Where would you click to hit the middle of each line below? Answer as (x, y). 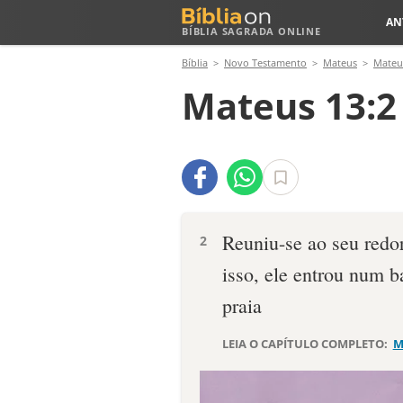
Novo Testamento (265, 63)
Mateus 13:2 (289, 106)
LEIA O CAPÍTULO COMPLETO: (306, 344)
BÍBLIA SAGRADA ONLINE (251, 31)
